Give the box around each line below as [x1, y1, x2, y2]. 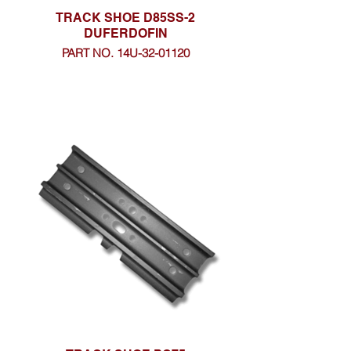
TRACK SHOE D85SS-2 [56, 10, 195, 25]
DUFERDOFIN [83, 26, 168, 41]
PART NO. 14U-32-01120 [61, 45, 190, 60]
